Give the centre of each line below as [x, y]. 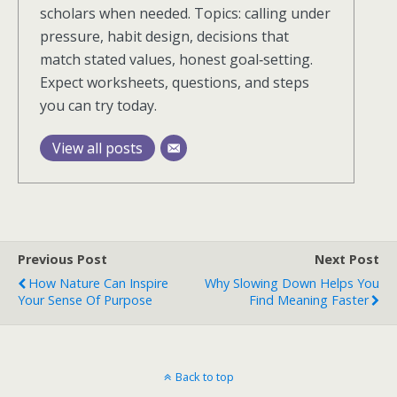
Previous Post [62, 259]
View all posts [97, 148]
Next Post [347, 259]
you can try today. [98, 105]
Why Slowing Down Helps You [292, 283]
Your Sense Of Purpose [85, 300]
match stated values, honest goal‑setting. [176, 59]
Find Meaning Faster [309, 300]
